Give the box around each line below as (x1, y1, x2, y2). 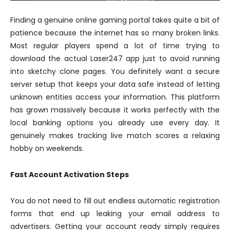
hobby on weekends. (10, 143, 84, 154)
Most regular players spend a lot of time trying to (10, 41, 220, 51)
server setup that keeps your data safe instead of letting (10, 79, 220, 90)
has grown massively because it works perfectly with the (10, 105, 220, 116)
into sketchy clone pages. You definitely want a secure (10, 66, 220, 77)
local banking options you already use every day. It (10, 118, 220, 128)
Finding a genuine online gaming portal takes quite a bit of (10, 15, 220, 26)
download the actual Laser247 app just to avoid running (10, 53, 220, 64)
